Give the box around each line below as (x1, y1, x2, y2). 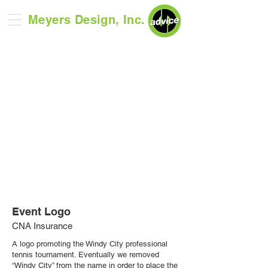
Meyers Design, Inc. (28, 13, 145, 27)
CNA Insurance (12, 221, 72, 231)
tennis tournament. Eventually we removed (12, 250, 159, 259)
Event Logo (12, 205, 71, 218)
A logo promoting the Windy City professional (12, 239, 167, 248)
